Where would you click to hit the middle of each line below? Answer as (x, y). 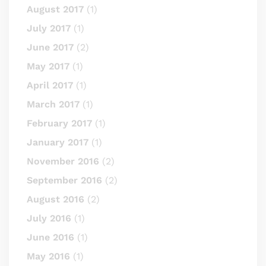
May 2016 (48, 256)
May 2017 (48, 66)
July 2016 (49, 218)
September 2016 (64, 180)
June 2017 (50, 47)
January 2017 (58, 142)
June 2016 (50, 237)
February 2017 (59, 123)
